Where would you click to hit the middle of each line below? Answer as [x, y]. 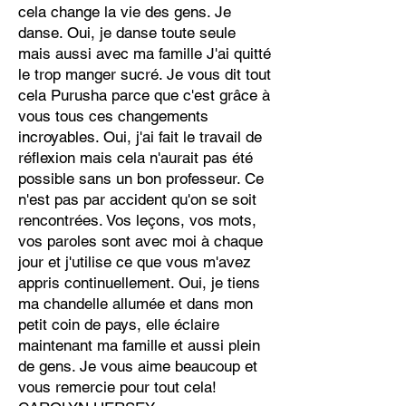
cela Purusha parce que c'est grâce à [144, 95]
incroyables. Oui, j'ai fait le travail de [140, 137]
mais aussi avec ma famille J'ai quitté [145, 53]
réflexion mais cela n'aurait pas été [135, 158]
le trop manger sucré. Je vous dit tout [145, 74]
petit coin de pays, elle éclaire [119, 324]
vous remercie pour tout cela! [117, 387]
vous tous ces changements [113, 116]
